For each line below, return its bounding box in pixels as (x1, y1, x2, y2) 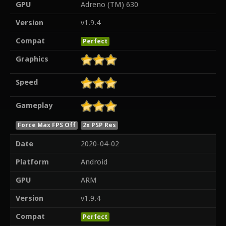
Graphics (15, 54, 48, 64)
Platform (15, 157, 49, 167)
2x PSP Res (83, 121, 117, 129)
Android (80, 157, 107, 167)
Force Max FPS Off (17, 121, 76, 129)
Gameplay (15, 101, 52, 110)
